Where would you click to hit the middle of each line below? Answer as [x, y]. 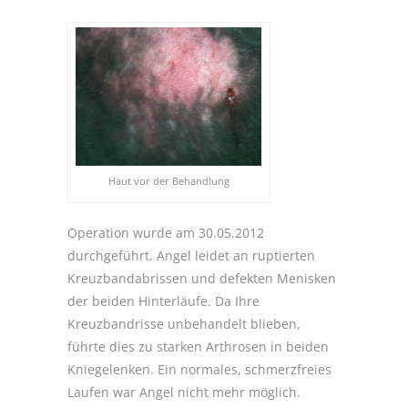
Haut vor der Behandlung [169, 181]
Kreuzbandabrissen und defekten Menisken [202, 279]
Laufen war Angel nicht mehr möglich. [184, 393]
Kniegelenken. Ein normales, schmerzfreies [199, 370]
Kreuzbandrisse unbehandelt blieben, [184, 324]
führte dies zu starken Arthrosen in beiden [198, 347]
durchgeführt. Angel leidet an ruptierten [191, 256]
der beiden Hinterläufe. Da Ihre [163, 301]
